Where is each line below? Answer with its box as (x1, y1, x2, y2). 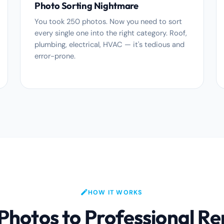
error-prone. (34, 51, 75, 61)
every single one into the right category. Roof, (34, 28, 187, 38)
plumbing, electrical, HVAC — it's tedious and (34, 39, 184, 49)
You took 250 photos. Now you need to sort (34, 16, 182, 26)
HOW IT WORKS (87, 188, 143, 196)
